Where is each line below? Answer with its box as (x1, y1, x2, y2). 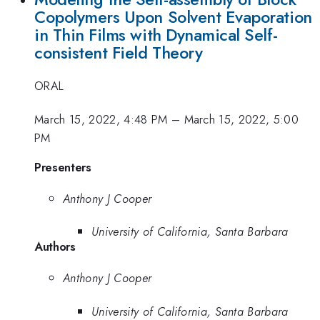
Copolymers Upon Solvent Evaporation (34, 4, 312, 29)
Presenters (34, 159, 91, 176)
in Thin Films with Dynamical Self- (34, 22, 278, 47)
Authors (34, 238, 76, 256)
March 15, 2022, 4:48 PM (34, 110, 168, 128)
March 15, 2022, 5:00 (184, 110, 299, 128)
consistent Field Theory (34, 40, 203, 65)
